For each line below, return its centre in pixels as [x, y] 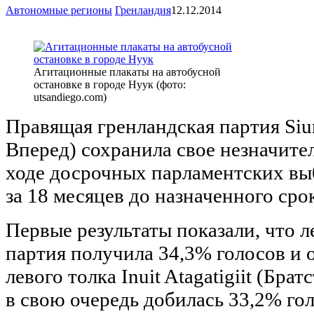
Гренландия [143, 10]
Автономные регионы [59, 10]
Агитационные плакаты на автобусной [127, 71]
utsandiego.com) [70, 97]
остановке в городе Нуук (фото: [110, 84]
